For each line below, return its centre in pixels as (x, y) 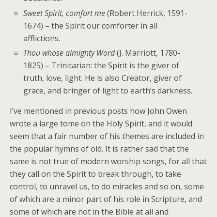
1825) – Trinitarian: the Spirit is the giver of (101, 65)
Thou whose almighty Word (69, 53)
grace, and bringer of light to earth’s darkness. (108, 90)
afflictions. (42, 38)
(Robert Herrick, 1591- (147, 13)
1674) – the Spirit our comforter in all (91, 25)
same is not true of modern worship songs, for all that (108, 161)
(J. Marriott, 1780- (148, 53)
